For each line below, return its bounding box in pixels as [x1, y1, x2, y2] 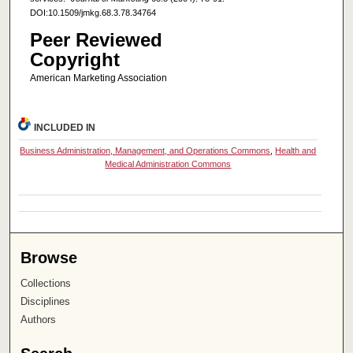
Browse [20, 249, 78, 267]
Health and [275, 146, 317, 156]
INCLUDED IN [34, 122, 96, 134]
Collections [20, 277, 72, 290]
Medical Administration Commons [105, 159, 232, 169]
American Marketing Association [29, 72, 167, 84]
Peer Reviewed [29, 28, 162, 50]
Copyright [29, 48, 120, 70]
